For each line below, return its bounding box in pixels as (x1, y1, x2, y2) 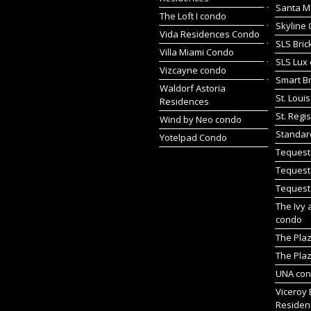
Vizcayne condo (159, 64, 226, 76)
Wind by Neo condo (159, 113, 242, 126)
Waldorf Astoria (159, 82, 226, 94)
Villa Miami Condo (159, 46, 234, 58)
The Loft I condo (159, 10, 226, 22)
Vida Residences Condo (159, 28, 260, 40)
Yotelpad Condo (159, 131, 227, 144)
